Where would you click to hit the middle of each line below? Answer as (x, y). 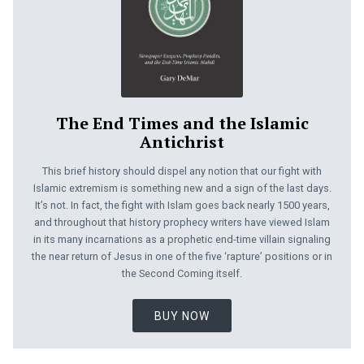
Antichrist (182, 142)
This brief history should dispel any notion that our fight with (182, 171)
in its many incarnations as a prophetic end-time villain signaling (182, 239)
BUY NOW (182, 316)
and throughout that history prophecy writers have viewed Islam (182, 222)
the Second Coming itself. (182, 273)
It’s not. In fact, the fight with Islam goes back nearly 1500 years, (182, 205)
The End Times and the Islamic (182, 123)
